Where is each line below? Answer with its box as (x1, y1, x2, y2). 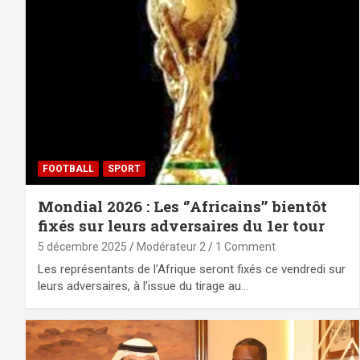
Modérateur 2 (137, 239, 206, 253)
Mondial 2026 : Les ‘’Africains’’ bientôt (38, 195, 327, 216)
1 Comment (215, 239, 276, 253)
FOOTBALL (43, 162, 94, 174)
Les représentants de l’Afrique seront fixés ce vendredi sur (38, 261, 346, 276)
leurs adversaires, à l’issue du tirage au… (38, 278, 248, 293)
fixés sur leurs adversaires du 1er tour (38, 215, 325, 235)
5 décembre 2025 (38, 239, 127, 253)
